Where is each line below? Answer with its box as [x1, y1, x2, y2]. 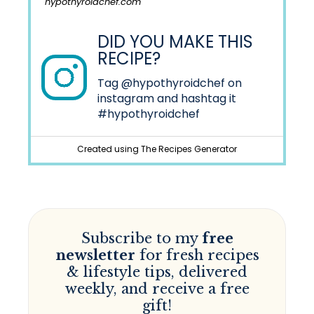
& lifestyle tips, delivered [67, 263, 247, 280]
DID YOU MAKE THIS [97, 29, 253, 53]
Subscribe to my [81, 229, 202, 247]
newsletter [55, 246, 135, 264]
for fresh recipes [135, 246, 259, 264]
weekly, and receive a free [64, 280, 250, 297]
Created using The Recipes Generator [77, 142, 237, 155]
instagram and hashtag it [97, 90, 236, 107]
